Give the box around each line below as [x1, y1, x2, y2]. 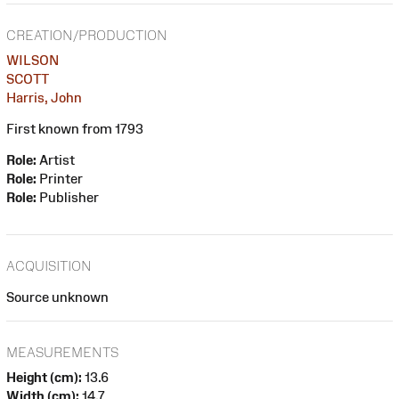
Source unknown [6, 289, 109, 305]
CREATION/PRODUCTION [6, 27, 167, 43]
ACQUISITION [6, 257, 92, 273]
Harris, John [6, 89, 82, 105]
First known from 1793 [6, 120, 143, 136]
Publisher [37, 189, 99, 205]
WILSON [6, 52, 59, 68]
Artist [37, 151, 75, 167]
